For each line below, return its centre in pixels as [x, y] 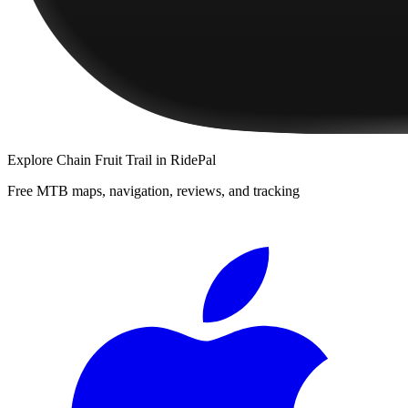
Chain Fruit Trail [104, 159]
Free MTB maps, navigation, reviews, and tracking [153, 190]
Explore [32, 159]
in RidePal [184, 159]
